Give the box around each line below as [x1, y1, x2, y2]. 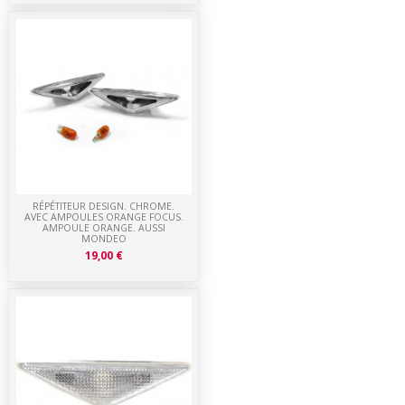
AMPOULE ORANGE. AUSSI [42, 221, 165, 235]
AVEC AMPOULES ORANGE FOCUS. [24, 211, 184, 224]
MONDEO [80, 232, 127, 246]
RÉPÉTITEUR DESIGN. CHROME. [33, 200, 175, 213]
